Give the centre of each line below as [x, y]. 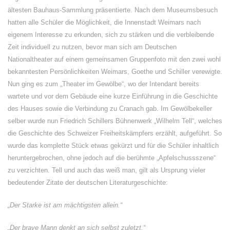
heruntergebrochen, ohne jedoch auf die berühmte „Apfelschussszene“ [112, 158]
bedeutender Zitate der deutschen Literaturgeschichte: [88, 183]
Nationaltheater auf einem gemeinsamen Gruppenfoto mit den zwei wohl [114, 59]
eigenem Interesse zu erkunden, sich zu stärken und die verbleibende [111, 35]
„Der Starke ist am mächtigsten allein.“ [65, 205]
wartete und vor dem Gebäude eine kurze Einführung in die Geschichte [113, 96]
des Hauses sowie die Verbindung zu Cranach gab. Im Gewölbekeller [110, 109]
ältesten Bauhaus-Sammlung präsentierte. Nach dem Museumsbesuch [113, 10]
